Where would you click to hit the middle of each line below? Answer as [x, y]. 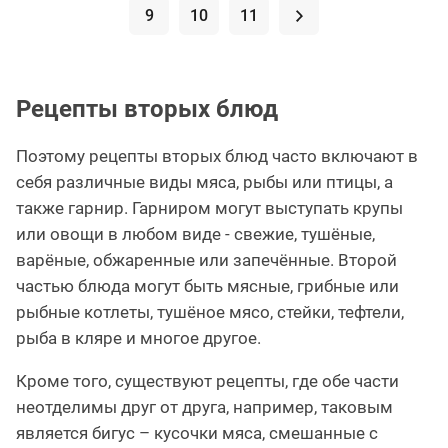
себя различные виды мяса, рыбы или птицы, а [204, 182]
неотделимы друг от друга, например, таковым [204, 407]
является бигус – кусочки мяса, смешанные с [197, 433]
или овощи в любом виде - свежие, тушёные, [195, 234]
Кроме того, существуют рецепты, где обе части [207, 381]
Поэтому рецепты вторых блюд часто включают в [217, 156]
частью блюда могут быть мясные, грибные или [207, 286]
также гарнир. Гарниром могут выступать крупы [209, 208]
